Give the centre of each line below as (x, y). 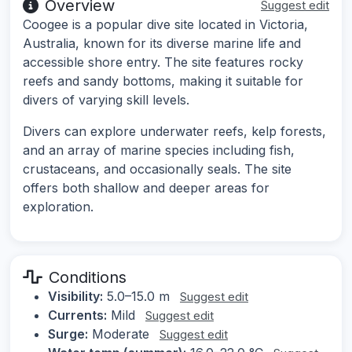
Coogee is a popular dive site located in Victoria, (165, 25)
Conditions (88, 278)
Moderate (121, 334)
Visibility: (75, 297)
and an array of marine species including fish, (159, 150)
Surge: (68, 334)
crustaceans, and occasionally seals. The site (157, 169)
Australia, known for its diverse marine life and (162, 44)
